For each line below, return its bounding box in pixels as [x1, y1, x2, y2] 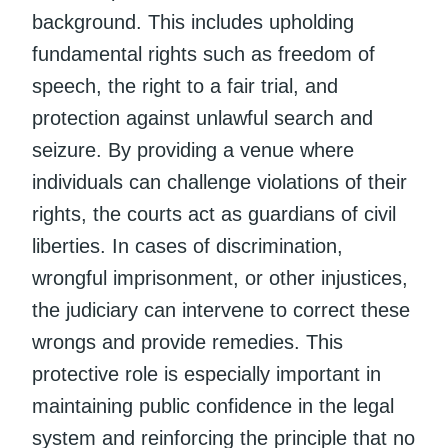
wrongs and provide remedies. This [32, 330, 343, 353]
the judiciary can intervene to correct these [32, 298, 410, 321]
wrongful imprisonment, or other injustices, [32, 266, 408, 289]
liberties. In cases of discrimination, [32, 234, 343, 257]
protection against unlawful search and [32, 106, 373, 129]
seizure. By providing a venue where [32, 138, 354, 161]
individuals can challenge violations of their [32, 170, 407, 193]
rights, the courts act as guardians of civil [32, 202, 396, 225]
